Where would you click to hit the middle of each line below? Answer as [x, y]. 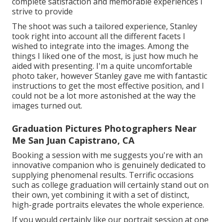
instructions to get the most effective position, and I [108, 85]
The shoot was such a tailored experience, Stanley [105, 26]
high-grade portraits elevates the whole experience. [108, 204]
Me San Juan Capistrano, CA [73, 140]
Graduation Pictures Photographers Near [104, 128]
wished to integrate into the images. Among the [100, 46]
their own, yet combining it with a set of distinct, [101, 194]
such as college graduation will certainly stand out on [110, 185]
